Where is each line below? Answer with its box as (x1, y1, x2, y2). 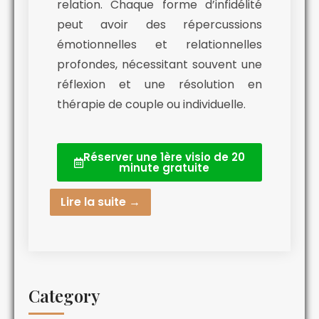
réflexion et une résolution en (57, 76, 262, 93)
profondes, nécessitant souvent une (57, 56, 262, 73)
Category (28, 284, 100, 308)
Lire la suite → (61, 194, 140, 211)
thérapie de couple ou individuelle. (57, 96, 246, 113)
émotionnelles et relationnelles (57, 36, 262, 53)
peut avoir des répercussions (57, 16, 262, 33)
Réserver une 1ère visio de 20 (83, 150, 245, 165)
